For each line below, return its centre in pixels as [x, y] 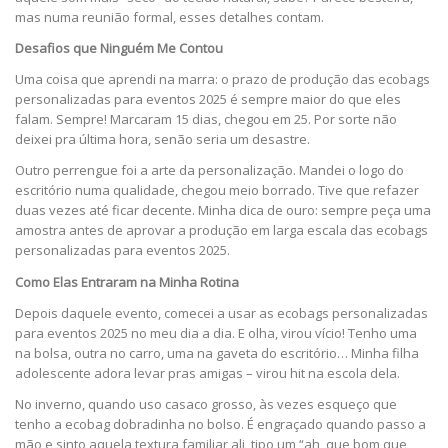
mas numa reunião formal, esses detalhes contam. [169, 17]
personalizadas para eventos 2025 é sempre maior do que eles [208, 99]
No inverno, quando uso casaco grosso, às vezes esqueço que [206, 403]
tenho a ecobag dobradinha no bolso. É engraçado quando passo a [220, 423]
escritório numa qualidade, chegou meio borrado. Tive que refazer [217, 190]
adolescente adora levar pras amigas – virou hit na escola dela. [207, 372]
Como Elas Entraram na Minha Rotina [127, 281]
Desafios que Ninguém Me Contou [119, 48]
